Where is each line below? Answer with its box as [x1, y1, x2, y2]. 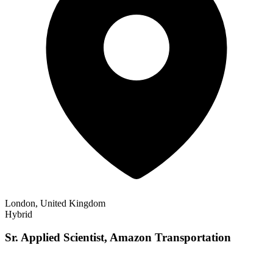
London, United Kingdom [5, 197, 105, 208]
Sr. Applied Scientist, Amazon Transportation [5, 231, 231, 244]
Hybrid [5, 208, 32, 219]
